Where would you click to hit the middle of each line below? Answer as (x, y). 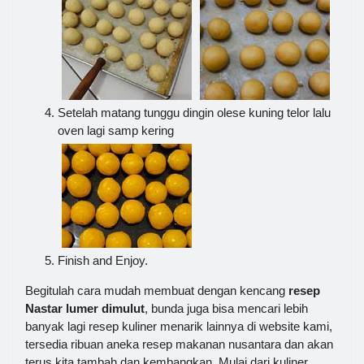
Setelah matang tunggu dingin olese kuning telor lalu (194, 112)
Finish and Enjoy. (103, 260)
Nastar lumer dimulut (85, 308)
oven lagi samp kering (116, 130)
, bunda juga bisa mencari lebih (226, 308)
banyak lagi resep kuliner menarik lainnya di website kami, (179, 326)
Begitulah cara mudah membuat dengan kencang (157, 290)
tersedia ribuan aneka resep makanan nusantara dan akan (179, 344)
